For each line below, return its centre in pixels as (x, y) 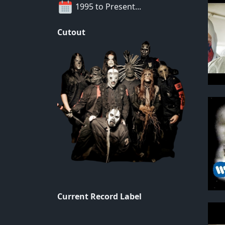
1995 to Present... (107, 7)
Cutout (71, 32)
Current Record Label (99, 196)
